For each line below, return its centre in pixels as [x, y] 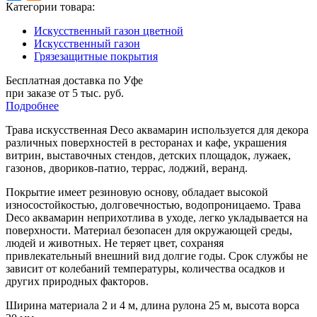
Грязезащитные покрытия [96, 56]
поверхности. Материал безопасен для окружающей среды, [149, 230]
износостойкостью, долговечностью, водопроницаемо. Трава [153, 204]
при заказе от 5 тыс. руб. [65, 93]
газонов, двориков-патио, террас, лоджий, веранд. [127, 168]
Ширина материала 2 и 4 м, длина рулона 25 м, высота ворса [152, 305]
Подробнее [32, 105]
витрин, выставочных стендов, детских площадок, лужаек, [148, 155]
